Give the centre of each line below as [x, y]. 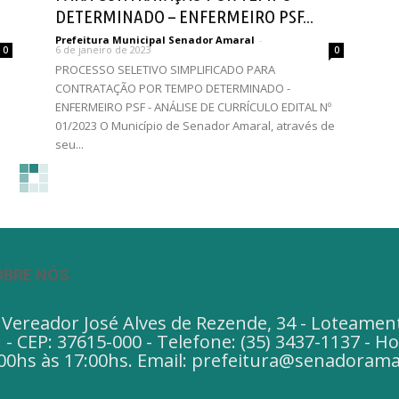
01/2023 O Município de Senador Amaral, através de [195, 126]
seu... [69, 144]
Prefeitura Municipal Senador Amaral [155, 40]
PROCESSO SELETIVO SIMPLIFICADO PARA [165, 69]
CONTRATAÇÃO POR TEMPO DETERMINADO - [173, 88]
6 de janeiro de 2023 [103, 49]
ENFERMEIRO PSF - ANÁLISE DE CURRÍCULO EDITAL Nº [193, 107]
